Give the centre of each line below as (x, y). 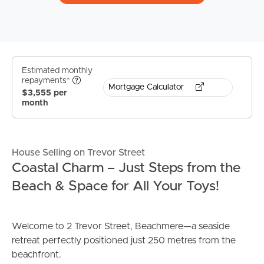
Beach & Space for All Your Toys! (115, 187)
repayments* (47, 81)
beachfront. (37, 255)
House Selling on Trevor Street (78, 153)
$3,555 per (44, 93)
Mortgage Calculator (147, 87)
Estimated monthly (57, 71)
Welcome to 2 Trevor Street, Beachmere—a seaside (121, 227)
